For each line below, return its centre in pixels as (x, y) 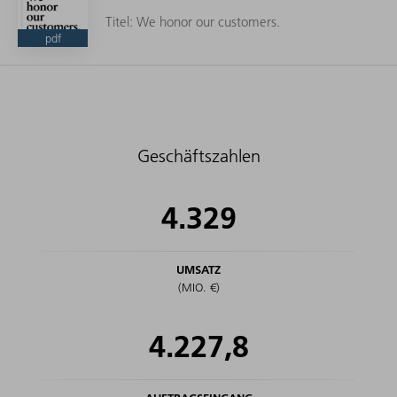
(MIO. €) (198, 288)
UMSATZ (198, 270)
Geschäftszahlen (198, 156)
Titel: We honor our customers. (193, 21)
